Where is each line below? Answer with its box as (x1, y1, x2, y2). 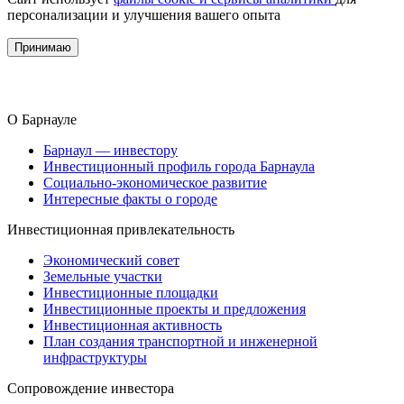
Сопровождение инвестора (7, 380, 174, 396)
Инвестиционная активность (43, 317, 222, 333)
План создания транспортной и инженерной (43, 333, 317, 349)
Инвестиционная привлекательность (7, 221, 234, 237)
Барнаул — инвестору (43, 142, 178, 158)
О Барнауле (7, 111, 77, 127)
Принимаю (14, 40, 71, 54)
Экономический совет (43, 252, 179, 268)
